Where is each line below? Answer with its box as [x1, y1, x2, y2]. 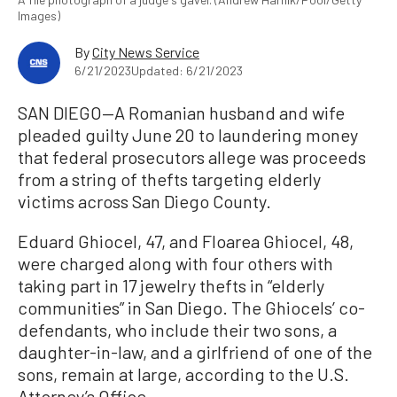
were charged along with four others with [18, 253, 333, 275]
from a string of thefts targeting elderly [18, 168, 321, 191]
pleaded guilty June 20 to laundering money [18, 124, 358, 146]
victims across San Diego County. [18, 191, 271, 213]
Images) [18, 8, 60, 24]
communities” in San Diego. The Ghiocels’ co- [18, 297, 365, 319]
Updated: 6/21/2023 [131, 63, 243, 79]
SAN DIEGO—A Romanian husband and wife [18, 102, 345, 124]
